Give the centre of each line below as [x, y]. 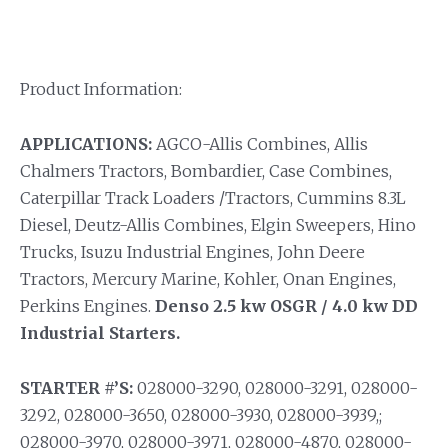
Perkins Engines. [87, 305]
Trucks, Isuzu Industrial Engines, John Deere [192, 251]
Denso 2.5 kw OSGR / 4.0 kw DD [286, 305]
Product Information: [101, 88]
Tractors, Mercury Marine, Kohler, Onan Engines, [208, 278]
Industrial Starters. [100, 332]
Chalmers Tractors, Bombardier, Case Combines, [206, 170]
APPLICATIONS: [86, 143]
